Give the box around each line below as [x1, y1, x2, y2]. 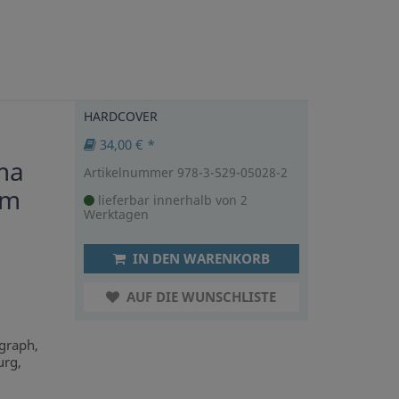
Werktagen [83, 205, 149, 223]
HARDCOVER [83, 107, 158, 125]
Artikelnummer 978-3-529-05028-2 [83, 163, 288, 181]
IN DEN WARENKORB [128, 248, 270, 267]
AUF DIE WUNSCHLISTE [123, 287, 277, 305]
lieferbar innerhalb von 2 [94, 191, 248, 208]
